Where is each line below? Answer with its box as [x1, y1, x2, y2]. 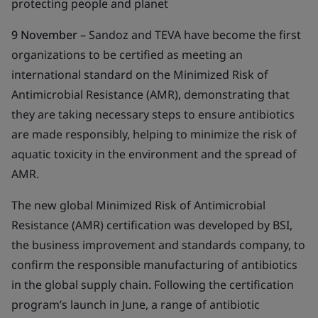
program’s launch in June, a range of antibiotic [11, 297, 260, 312]
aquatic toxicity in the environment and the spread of [11, 146, 297, 162]
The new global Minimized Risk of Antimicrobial [11, 197, 265, 213]
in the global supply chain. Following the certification [11, 277, 294, 292]
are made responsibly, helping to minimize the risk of [11, 126, 297, 142]
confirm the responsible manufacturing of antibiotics [11, 257, 297, 273]
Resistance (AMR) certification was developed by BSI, [11, 217, 292, 233]
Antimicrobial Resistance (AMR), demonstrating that [11, 87, 290, 102]
